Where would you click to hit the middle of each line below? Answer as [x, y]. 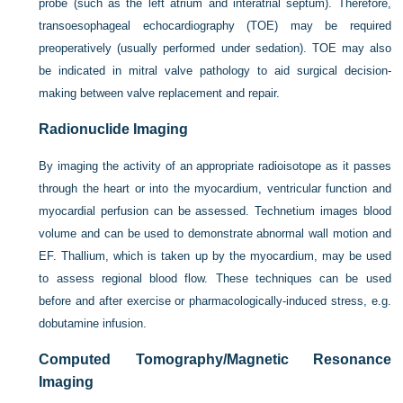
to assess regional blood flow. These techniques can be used [215, 278]
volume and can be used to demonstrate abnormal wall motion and [215, 233]
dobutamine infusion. [93, 323]
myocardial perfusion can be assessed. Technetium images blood [215, 210]
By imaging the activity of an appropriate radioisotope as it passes [215, 166]
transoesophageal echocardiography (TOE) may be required [215, 25]
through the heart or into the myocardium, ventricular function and [215, 188]
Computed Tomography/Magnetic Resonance [215, 359]
